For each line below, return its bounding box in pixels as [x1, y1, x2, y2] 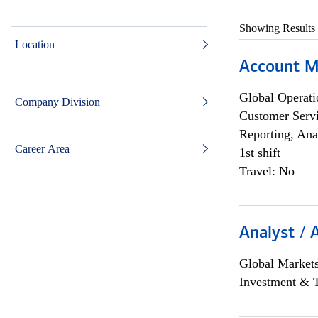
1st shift [238, 146, 280, 160]
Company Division [15, 96, 100, 108]
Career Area [15, 143, 70, 155]
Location [15, 38, 55, 50]
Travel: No [238, 164, 295, 178]
